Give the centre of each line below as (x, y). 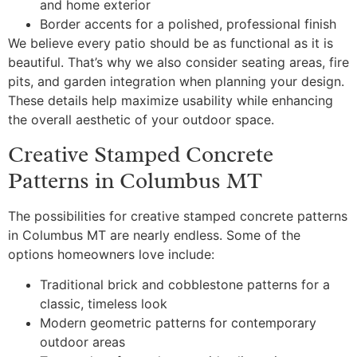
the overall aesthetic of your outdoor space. (141, 120)
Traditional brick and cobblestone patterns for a (185, 285)
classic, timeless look (104, 304)
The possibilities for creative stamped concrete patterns (178, 216)
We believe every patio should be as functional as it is (171, 43)
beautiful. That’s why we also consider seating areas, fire (178, 63)
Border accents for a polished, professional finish (188, 24)
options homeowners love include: (111, 254)
